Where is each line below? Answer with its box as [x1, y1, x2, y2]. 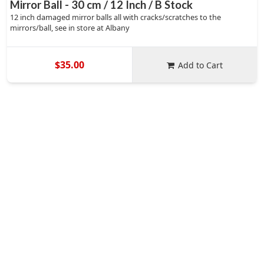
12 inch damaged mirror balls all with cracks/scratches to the [10, 12, 221, 22]
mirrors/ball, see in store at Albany [10, 22, 130, 33]
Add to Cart [178, 59, 223, 71]
